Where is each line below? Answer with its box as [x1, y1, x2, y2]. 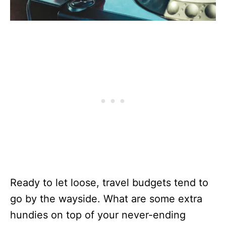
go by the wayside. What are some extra [10, 192, 202, 205]
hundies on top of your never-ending [10, 208, 186, 221]
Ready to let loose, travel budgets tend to [10, 176, 208, 189]
